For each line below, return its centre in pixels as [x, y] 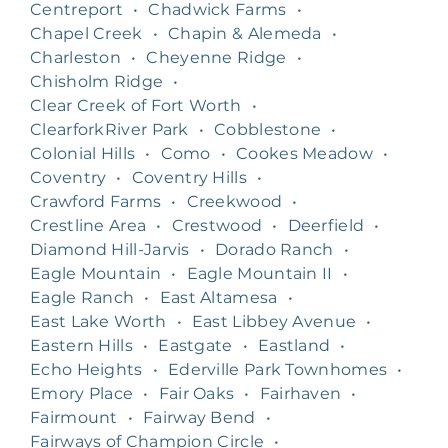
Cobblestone [268, 129]
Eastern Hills [81, 345]
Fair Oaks [196, 393]
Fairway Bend [199, 417]
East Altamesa [218, 297]
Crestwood [217, 225]
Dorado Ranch [274, 249]
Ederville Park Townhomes [277, 369]
